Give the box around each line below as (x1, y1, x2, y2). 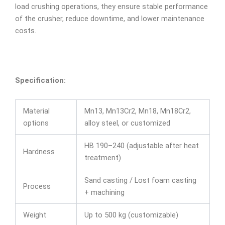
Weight (23, 210, 46, 219)
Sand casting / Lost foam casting (84, 175, 196, 185)
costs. (15, 26, 36, 36)
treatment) (84, 153, 121, 162)
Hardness (23, 147, 55, 156)
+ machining (84, 187, 125, 197)
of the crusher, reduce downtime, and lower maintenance (15, 14, 204, 24)
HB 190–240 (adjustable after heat (84, 141, 199, 150)
